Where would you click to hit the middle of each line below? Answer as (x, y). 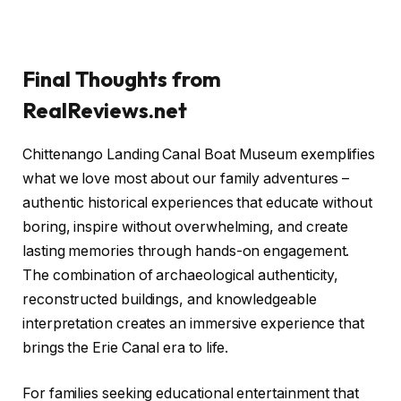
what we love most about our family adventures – (186, 178)
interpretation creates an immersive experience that (193, 323)
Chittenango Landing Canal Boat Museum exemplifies (199, 154)
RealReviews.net (105, 110)
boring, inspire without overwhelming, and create (186, 226)
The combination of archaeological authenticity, (181, 275)
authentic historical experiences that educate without (197, 202)
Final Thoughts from (122, 78)
